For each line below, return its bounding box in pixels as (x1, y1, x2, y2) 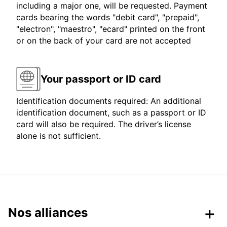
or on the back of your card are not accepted (16, 35, 191, 46)
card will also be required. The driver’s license (16, 119, 191, 130)
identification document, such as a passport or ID (16, 107, 206, 118)
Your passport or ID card (41, 72, 161, 85)
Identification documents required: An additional (16, 96, 201, 106)
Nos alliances (8, 205, 88, 220)
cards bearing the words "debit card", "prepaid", (16, 12, 199, 23)
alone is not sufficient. (16, 131, 101, 141)
